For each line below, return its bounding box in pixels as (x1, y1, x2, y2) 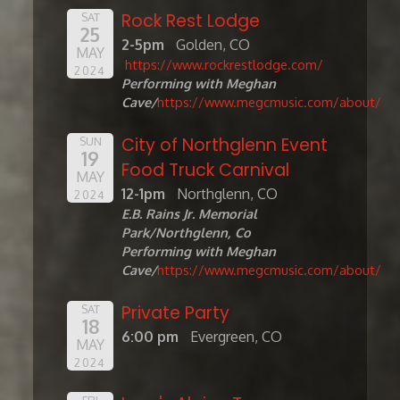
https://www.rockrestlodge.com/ (125, 56, 324, 73)
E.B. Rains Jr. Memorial (121, 205, 258, 222)
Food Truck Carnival (121, 158, 290, 183)
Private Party (121, 301, 230, 326)
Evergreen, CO (190, 328, 282, 346)
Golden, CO (176, 36, 250, 54)
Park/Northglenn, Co (121, 224, 252, 241)
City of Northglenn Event (121, 133, 329, 158)
